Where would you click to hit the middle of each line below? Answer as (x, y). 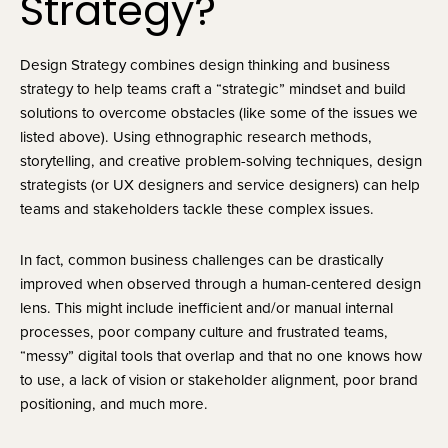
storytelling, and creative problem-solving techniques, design (221, 161)
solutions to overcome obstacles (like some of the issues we (219, 113)
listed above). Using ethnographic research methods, (196, 137)
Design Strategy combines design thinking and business (205, 65)
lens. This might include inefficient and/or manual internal (206, 308)
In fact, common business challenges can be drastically (201, 260)
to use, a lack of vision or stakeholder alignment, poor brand (219, 380)
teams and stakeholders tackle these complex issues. (197, 209)
